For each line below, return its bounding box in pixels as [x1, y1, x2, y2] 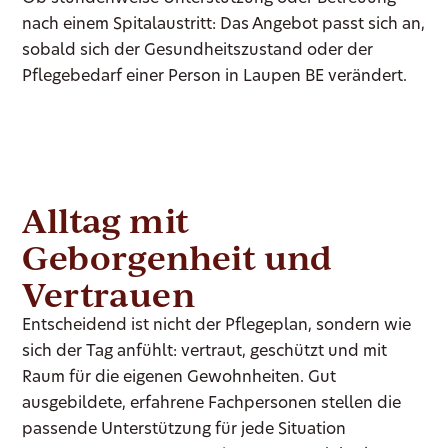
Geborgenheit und [22, 234, 333, 279]
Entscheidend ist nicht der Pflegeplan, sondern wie [22, 317, 412, 334]
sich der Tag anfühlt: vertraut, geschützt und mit [22, 343, 388, 360]
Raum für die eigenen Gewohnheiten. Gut [22, 369, 337, 386]
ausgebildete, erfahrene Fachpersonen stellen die [22, 395, 402, 412]
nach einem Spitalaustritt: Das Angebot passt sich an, [22, 16, 426, 33]
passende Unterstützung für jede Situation [22, 421, 347, 438]
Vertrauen [22, 271, 196, 316]
